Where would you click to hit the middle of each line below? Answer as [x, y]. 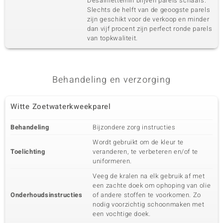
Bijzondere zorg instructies [134, 127]
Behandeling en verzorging [111, 80]
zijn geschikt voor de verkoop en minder [148, 19]
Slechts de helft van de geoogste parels [149, 10]
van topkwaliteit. [113, 38]
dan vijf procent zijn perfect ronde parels [150, 29]
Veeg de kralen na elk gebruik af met [149, 176]
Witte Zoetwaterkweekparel [61, 107]
